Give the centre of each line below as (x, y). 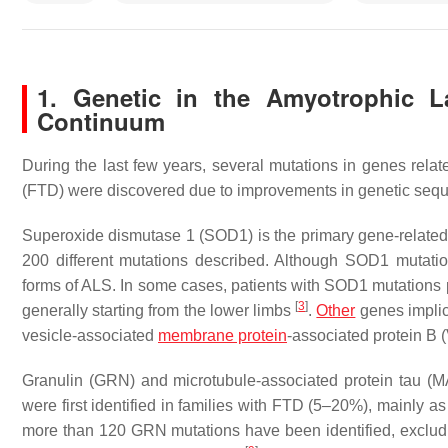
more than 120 (76, 430)
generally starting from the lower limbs (159, 310)
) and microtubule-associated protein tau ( (280, 380)
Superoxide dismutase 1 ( (113, 235)
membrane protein (222, 335)
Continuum (101, 121)
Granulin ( (58, 380)
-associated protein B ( (366, 335)
